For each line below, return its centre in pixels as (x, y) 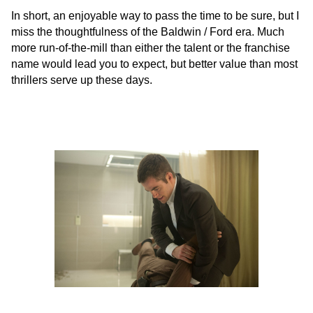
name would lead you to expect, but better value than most (154, 64)
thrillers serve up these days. (82, 80)
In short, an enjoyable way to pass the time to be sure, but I (155, 16)
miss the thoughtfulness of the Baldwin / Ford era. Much (148, 32)
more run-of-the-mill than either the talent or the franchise (151, 48)
